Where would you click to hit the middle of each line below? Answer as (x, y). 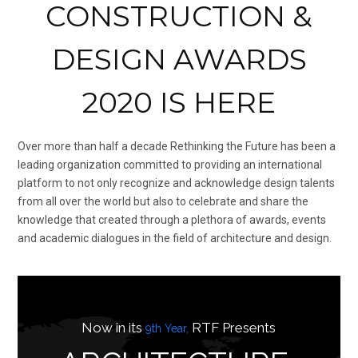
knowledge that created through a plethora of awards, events (172, 220)
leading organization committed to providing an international (170, 165)
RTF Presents (232, 328)
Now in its (113, 328)
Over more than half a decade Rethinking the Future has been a (177, 147)
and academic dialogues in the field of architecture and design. (175, 239)
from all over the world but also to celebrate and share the (163, 202)
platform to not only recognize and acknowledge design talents (176, 183)
